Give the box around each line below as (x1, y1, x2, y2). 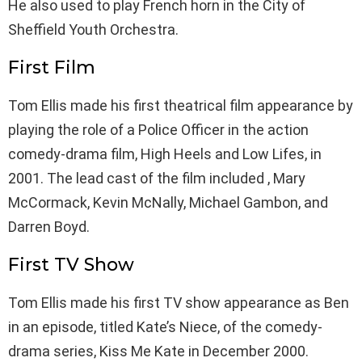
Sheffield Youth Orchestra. (8, 21, 179, 39)
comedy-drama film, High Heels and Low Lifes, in (8, 145, 322, 163)
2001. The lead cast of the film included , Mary (8, 170, 305, 187)
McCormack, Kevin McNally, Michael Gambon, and (8, 194, 328, 212)
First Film (8, 57, 95, 79)
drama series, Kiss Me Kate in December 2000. (8, 343, 309, 360)
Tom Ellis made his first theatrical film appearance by (8, 97, 353, 115)
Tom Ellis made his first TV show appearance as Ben (8, 294, 349, 312)
